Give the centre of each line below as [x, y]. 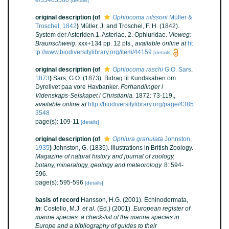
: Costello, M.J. [61, 208]
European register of [162, 208]
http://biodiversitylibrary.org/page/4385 [141, 104]
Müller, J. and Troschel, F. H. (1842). [130, 26]
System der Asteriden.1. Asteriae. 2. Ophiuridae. [102, 35]
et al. [89, 208]
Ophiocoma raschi [138, 69]
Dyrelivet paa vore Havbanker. [78, 87]
